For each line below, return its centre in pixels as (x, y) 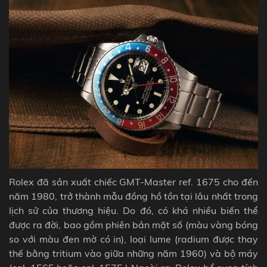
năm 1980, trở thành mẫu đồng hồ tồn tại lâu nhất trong (133, 196)
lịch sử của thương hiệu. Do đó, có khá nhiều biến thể (133, 211)
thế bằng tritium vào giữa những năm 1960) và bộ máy (133, 254)
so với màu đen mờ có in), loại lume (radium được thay (133, 239)
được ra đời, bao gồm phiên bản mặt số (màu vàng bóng (133, 225)
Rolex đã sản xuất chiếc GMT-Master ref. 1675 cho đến (133, 182)
